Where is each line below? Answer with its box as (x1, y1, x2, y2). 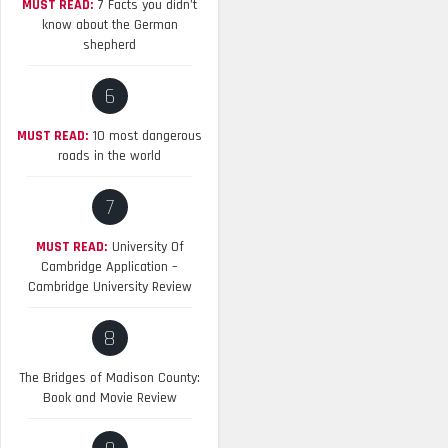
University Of (111, 238, 184, 256)
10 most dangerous (93, 127, 202, 145)
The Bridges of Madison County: (19, 369, 200, 387)
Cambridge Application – (41, 258, 178, 276)
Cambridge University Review (27, 278, 192, 296)
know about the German (41, 16, 178, 34)
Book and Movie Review (42, 389, 177, 407)
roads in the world (58, 147, 161, 165)
